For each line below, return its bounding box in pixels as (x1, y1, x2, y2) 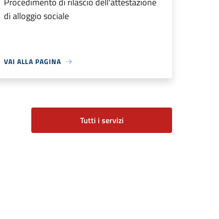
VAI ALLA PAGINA (4, 56, 61, 67)
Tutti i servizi (80, 114, 124, 127)
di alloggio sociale (4, 9, 69, 23)
